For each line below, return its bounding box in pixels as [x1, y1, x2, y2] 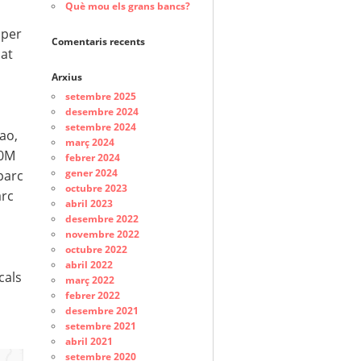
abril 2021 [64, 334, 113, 348]
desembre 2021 [64, 303, 139, 317]
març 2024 [64, 135, 114, 149]
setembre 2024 [64, 119, 136, 134]
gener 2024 [64, 165, 118, 180]
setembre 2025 [64, 89, 136, 103]
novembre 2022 [64, 226, 139, 241]
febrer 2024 [64, 150, 120, 164]
